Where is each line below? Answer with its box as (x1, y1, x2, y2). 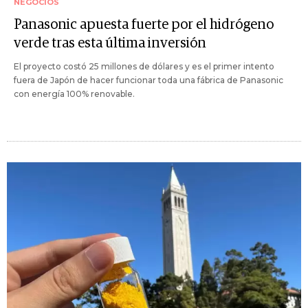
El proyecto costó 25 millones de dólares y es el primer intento (14, 61, 274, 72)
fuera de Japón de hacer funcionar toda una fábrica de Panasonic (14, 75, 283, 86)
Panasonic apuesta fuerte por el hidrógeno (14, 18, 274, 32)
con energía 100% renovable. (14, 89, 135, 100)
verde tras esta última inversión (14, 36, 206, 51)
